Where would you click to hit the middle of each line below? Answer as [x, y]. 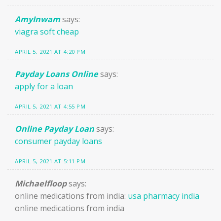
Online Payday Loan [55, 129]
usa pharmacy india [164, 196]
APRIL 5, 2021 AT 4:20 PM [50, 52]
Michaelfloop [41, 183]
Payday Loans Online [56, 74]
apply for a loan [44, 87]
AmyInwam [37, 19]
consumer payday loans [58, 141]
